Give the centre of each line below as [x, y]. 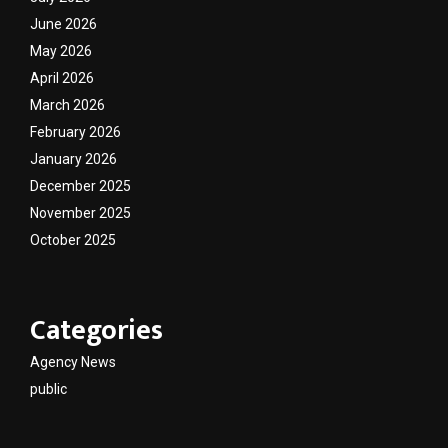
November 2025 [80, 212]
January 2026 [73, 158]
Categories [96, 330]
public [48, 388]
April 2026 [62, 77]
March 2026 [67, 104]
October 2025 [73, 239]
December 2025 [80, 185]
